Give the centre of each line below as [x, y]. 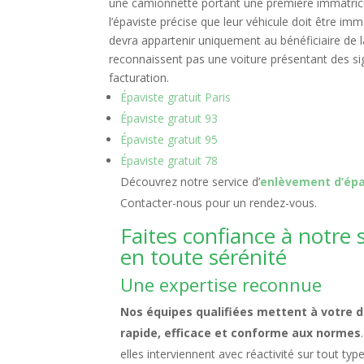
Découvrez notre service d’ [191, 182]
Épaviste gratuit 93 [169, 118]
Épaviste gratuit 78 [169, 160]
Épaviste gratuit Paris [176, 97]
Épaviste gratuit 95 [169, 139]
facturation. [139, 78]
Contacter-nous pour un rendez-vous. [219, 203]
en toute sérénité [204, 257]
